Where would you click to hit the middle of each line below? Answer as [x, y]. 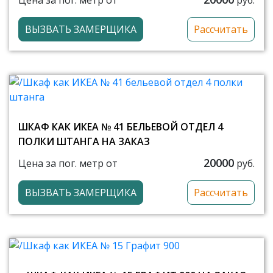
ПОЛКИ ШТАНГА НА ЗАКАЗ [84, 142]
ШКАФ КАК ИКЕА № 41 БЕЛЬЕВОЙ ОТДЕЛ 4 [121, 127]
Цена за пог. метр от [68, 163]
